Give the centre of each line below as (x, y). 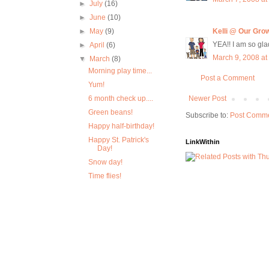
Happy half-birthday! (121, 126)
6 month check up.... (120, 98)
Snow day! (105, 162)
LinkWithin (203, 142)
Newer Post (207, 99)
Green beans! (110, 112)
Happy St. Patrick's (118, 140)
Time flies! (104, 176)
